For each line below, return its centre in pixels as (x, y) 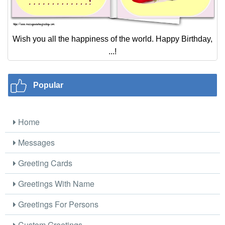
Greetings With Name (55, 184)
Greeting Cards (44, 163)
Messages (36, 142)
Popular (48, 85)
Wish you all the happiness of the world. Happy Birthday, (113, 39)
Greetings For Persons (58, 204)
